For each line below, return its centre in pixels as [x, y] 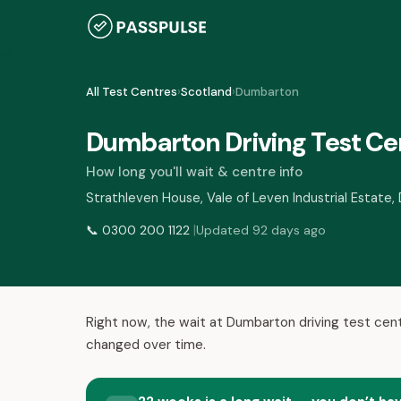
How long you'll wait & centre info [194, 172]
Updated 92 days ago [261, 230]
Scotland [206, 92]
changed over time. [146, 345]
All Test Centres [132, 92]
